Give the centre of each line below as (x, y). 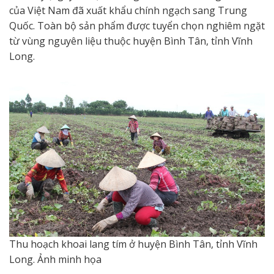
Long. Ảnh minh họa (55, 259)
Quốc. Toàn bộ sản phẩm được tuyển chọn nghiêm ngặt (137, 25)
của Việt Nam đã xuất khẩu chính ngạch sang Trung (128, 10)
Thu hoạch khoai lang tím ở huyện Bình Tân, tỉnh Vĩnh (133, 244)
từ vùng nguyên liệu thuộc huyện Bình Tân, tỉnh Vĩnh (131, 41)
